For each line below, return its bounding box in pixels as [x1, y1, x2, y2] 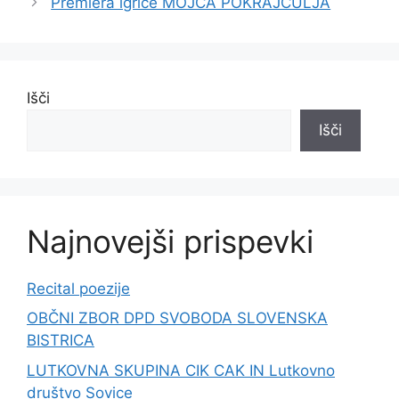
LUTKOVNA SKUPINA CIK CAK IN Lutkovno [27, 361, 335, 379]
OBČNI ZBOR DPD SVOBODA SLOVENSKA [27, 309, 328, 328]
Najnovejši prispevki [27, 222, 313, 260]
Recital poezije [27, 279, 130, 297]
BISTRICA [27, 331, 94, 350]
